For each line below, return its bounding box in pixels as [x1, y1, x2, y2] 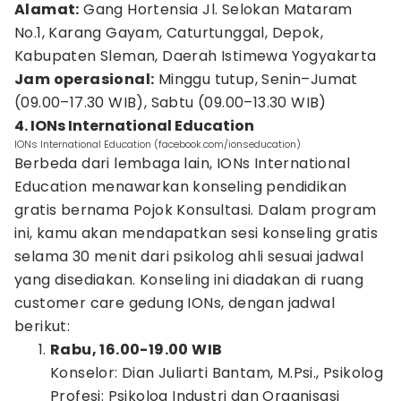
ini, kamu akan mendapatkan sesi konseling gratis [14, 223, 379, 243]
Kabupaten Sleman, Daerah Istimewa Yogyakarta [14, 46, 377, 66]
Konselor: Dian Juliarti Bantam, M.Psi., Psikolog [50, 363, 384, 383]
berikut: [14, 316, 71, 337]
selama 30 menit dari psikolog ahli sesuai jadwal [14, 246, 364, 267]
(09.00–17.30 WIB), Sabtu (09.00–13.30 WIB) [14, 92, 327, 113]
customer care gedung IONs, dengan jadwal [14, 293, 335, 313]
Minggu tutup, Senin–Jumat [154, 69, 358, 90]
